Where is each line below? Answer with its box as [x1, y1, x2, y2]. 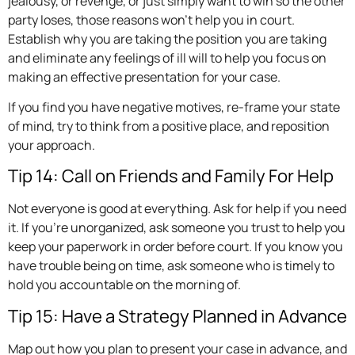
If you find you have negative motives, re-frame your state [8, 98, 340, 116]
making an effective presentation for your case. [8, 67, 281, 86]
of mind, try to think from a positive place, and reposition [8, 117, 330, 136]
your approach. [8, 136, 95, 155]
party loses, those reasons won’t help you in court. [8, 10, 295, 29]
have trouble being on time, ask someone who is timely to [8, 257, 334, 275]
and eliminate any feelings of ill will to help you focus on [8, 48, 326, 67]
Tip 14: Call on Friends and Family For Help [8, 164, 334, 189]
